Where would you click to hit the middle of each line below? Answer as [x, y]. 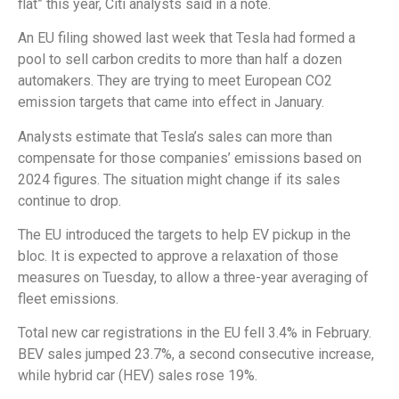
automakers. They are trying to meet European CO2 [175, 81]
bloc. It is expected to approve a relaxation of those [178, 256]
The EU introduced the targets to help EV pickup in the [184, 234]
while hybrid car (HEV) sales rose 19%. [138, 376]
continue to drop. [69, 200]
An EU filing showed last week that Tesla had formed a [187, 38]
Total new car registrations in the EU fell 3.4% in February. [195, 333]
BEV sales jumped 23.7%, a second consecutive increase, [196, 354]
